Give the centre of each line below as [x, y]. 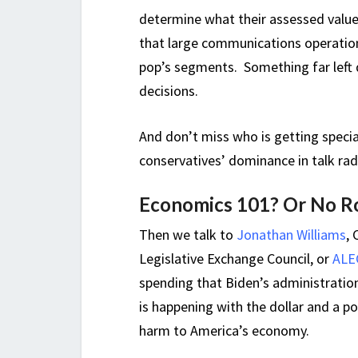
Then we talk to [188, 235]
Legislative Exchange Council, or [236, 259]
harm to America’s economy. [224, 331]
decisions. [169, 91]
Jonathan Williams [291, 235]
